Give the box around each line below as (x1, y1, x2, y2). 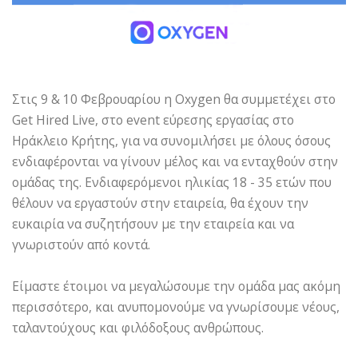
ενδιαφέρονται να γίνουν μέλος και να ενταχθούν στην (12, 152, 338, 170)
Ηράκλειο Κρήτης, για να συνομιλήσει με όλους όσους (12, 131, 331, 149)
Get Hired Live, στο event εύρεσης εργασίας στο (12, 110, 294, 129)
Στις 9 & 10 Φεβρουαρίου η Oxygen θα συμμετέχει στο (12, 89, 336, 108)
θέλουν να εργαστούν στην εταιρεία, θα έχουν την (12, 193, 308, 212)
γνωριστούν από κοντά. (12, 235, 150, 253)
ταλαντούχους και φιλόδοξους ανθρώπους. (12, 318, 264, 336)
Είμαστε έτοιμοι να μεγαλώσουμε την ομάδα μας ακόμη (12, 276, 340, 295)
